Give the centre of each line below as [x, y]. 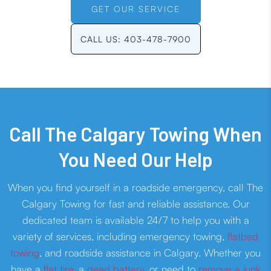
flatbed [243, 237]
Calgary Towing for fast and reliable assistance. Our [135, 204]
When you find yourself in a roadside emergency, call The [135, 188]
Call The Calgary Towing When [135, 134]
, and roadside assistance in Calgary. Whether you [150, 253]
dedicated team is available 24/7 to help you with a [135, 220]
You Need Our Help [135, 159]
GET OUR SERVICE [135, 9]
